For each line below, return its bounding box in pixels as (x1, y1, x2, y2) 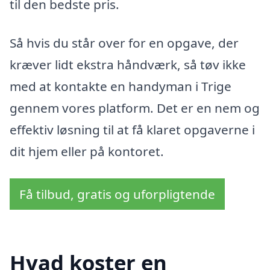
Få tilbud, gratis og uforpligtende (19, 186, 215, 203)
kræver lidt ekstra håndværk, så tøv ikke (10, 55, 246, 73)
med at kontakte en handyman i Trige (10, 77, 231, 95)
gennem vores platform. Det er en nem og (10, 99, 260, 116)
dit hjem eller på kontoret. (10, 142, 164, 160)
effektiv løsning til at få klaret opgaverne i (10, 121, 255, 138)
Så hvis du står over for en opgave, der (10, 34, 239, 51)
